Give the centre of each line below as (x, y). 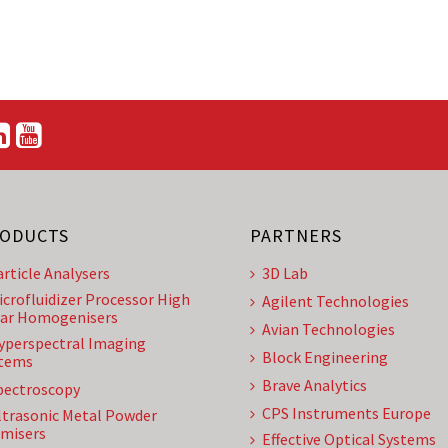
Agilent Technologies (335, 301)
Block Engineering (325, 357)
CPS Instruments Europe (346, 413)
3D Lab (285, 273)
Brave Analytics (314, 385)
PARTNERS (296, 235)
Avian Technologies (328, 329)
